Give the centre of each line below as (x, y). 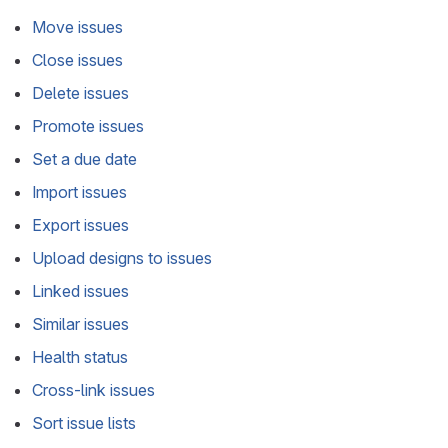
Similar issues (80, 324)
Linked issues (80, 291)
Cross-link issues (93, 390)
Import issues (79, 192)
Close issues (77, 60)
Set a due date (84, 159)
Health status (80, 357)
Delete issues (80, 93)
